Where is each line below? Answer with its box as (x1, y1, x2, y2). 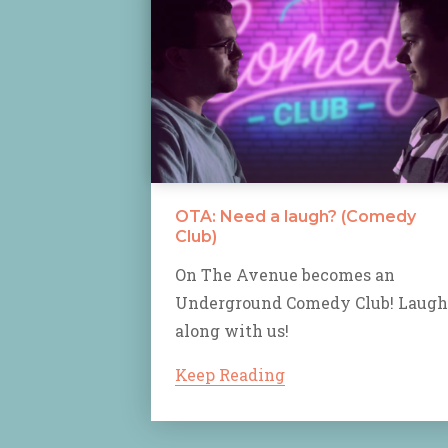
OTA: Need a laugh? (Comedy (175, 207, 416, 227)
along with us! (175, 320, 289, 342)
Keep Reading (175, 364, 285, 386)
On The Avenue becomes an (175, 264, 395, 286)
